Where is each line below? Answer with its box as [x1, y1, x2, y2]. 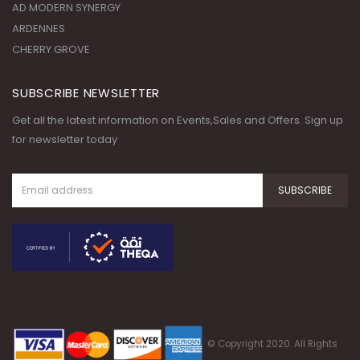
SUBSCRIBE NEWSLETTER [12, 84, 160, 101]
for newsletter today [12, 131, 117, 147]
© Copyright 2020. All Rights [207, 337, 337, 351]
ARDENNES [12, 20, 65, 36]
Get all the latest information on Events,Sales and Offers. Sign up [12, 112, 343, 128]
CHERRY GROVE [12, 41, 90, 57]
